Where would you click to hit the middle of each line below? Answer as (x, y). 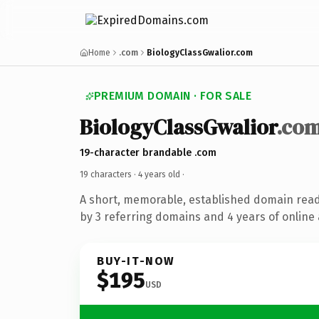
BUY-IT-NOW (136, 261)
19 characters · (109, 174)
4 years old (159, 174)
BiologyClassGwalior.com (200, 53)
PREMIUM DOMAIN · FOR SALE (173, 96)
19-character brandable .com (148, 152)
